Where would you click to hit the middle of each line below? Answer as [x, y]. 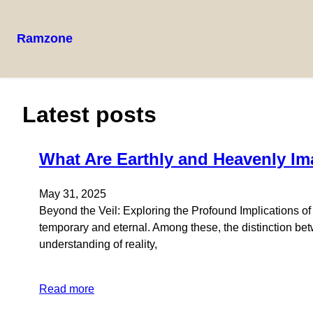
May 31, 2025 [73, 194]
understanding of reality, [98, 244]
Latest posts [89, 115]
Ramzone [45, 38]
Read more [67, 289]
